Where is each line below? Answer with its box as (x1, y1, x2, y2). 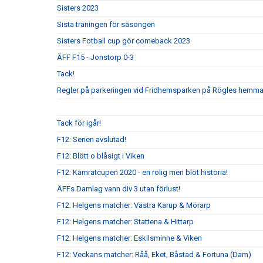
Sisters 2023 (57, 4, 99, 12)
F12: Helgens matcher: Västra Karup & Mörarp (57, 201, 211, 210)
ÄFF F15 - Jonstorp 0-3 (57, 53, 134, 62)
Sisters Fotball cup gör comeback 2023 (57, 36, 190, 45)
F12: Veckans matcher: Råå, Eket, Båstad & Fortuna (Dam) (57, 250, 251, 259)
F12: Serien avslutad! (57, 135, 126, 144)
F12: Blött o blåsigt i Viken (57, 151, 144, 160)
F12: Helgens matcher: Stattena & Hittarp (57, 217, 194, 226)
